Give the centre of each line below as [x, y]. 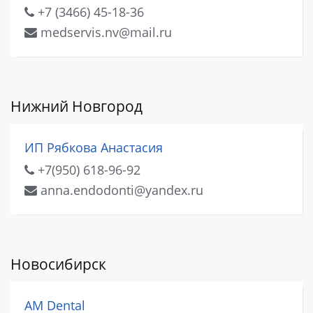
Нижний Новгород [77, 107]
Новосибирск [58, 264]
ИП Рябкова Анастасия [94, 148]
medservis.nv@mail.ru [104, 32]
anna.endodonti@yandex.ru [120, 190]
